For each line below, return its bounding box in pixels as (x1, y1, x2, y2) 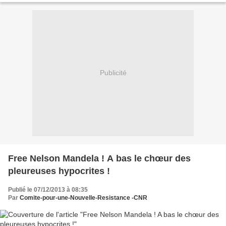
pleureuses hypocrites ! (8, 165, 110, 176)
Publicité (99, 69, 127, 77)
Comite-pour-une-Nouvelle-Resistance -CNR (20, 194, 147, 201)
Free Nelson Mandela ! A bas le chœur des (8, 153, 191, 163)
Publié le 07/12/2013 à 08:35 (8, 186, 88, 193)
